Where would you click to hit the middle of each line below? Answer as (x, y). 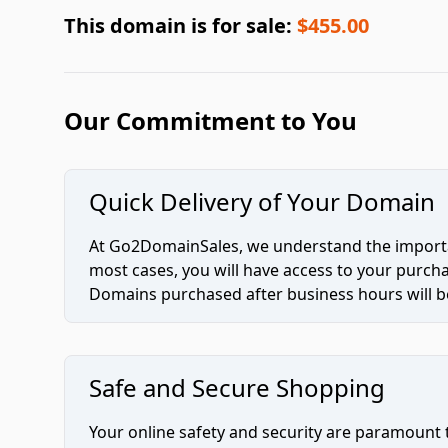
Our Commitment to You (210, 120)
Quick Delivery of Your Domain (262, 201)
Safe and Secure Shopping (237, 387)
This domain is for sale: (180, 25)
